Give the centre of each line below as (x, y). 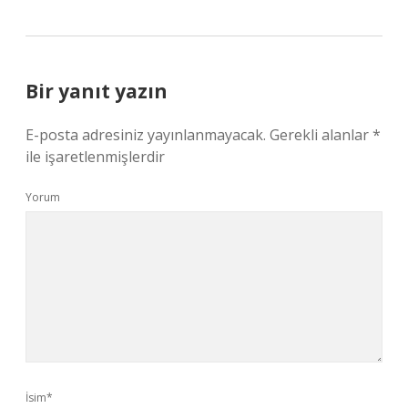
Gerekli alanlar (321, 135)
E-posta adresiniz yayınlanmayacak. (146, 135)
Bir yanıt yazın (97, 91)
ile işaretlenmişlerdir (95, 157)
